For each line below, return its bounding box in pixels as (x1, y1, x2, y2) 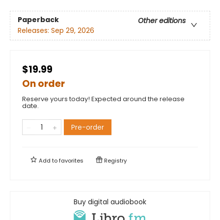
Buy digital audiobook (74, 196, 146, 207)
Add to (37, 156, 59, 165)
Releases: (18, 26, 51, 36)
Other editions (138, 16, 186, 26)
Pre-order (71, 122, 104, 132)
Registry (103, 156, 127, 165)
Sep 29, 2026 (51, 26, 94, 36)
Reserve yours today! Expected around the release (22, 94, 185, 104)
